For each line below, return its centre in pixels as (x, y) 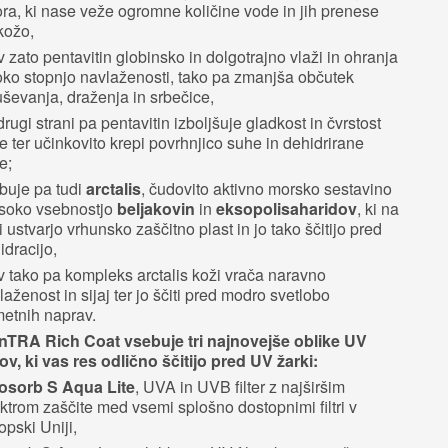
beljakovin (156, 208)
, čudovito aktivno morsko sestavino (266, 188)
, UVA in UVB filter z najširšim (240, 386)
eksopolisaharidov (286, 208)
